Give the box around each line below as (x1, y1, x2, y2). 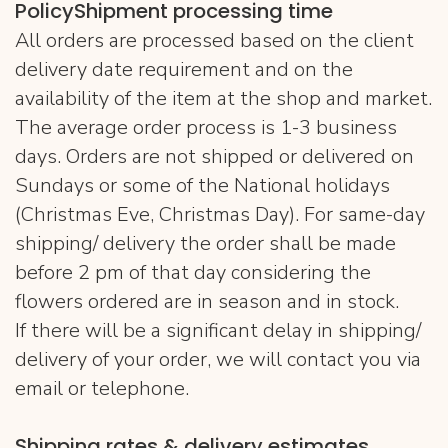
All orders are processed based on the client (15, 27, 414, 54)
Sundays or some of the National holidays (15, 172, 390, 199)
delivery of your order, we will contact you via (15, 346, 421, 373)
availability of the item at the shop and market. (15, 85, 432, 112)
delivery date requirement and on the (15, 56, 353, 83)
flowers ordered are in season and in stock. (15, 288, 399, 315)
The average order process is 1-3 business (15, 114, 397, 141)
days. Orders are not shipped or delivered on (15, 143, 414, 170)
